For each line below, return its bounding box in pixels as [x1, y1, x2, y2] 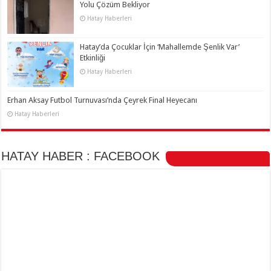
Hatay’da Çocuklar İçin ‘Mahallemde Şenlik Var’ [80, 42, 240, 51]
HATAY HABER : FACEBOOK [1, 149, 160, 163]
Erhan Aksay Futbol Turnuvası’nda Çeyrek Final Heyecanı [7, 95, 198, 105]
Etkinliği [80, 53, 106, 62]
